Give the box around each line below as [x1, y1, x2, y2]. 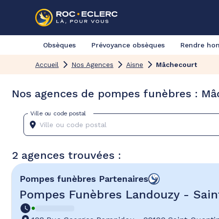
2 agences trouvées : [12, 149, 121, 161]
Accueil [35, 61, 59, 68]
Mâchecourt [156, 61, 197, 68]
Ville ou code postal [30, 109, 86, 117]
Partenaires [99, 174, 148, 184]
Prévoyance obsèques [91, 41, 165, 49]
